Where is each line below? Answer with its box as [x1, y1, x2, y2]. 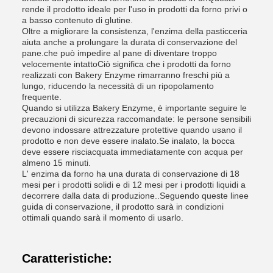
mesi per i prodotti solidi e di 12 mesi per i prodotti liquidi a [22, 180, 246, 190]
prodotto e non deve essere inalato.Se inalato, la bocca [22, 136, 235, 146]
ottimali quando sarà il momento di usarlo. [22, 213, 183, 222]
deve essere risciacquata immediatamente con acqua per [22, 147, 243, 157]
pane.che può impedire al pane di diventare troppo [22, 48, 217, 58]
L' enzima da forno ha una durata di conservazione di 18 [22, 169, 239, 179]
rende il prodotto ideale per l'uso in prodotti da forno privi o [22, 4, 247, 14]
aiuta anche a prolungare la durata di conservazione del [22, 37, 237, 47]
